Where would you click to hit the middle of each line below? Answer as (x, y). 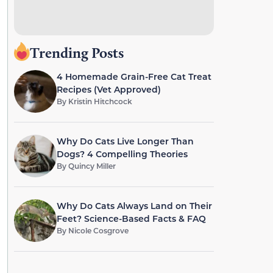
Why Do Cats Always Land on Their (134, 206)
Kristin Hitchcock (100, 101)
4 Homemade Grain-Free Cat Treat (134, 76)
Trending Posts (76, 53)
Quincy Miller (92, 166)
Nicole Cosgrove (98, 230)
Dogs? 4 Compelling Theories (122, 154)
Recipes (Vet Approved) (108, 89)
